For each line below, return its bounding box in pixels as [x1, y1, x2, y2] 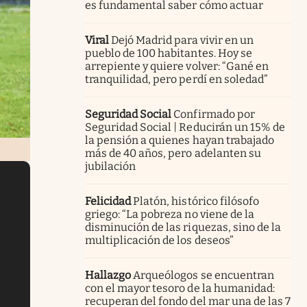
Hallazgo [85, 268, 132, 282]
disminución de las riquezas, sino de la [85, 220, 281, 234]
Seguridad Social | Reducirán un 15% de [85, 120, 285, 134]
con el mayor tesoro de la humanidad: [85, 281, 275, 295]
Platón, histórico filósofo [133, 194, 259, 208]
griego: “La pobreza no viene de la [85, 207, 254, 221]
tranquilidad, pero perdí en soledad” [85, 72, 268, 86]
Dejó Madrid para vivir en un [111, 33, 254, 47]
